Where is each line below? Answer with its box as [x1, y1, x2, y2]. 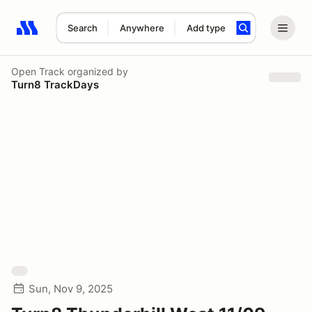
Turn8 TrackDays [11, 77, 99, 91]
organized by [65, 65, 128, 77]
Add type [186, 22, 226, 33]
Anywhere [119, 22, 164, 33]
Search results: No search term [16, 29, 178, 42]
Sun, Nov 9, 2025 [29, 282, 113, 295]
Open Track [11, 65, 65, 77]
